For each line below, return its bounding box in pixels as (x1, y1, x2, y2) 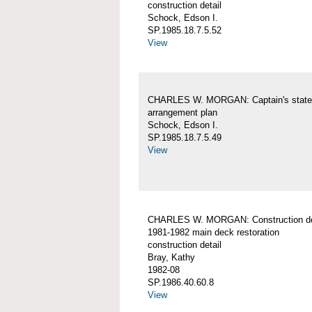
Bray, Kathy (148, 252, 195, 263)
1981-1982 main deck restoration (148, 227, 279, 238)
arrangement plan (148, 107, 217, 118)
